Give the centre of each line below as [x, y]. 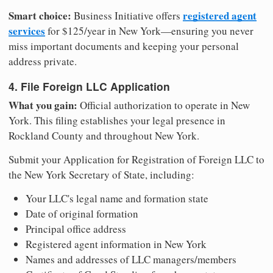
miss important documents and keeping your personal [124, 46]
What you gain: [43, 105]
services [27, 31]
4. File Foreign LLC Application [89, 86]
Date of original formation [82, 214]
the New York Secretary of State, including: [101, 175]
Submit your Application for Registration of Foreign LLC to [136, 160]
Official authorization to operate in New [164, 105]
